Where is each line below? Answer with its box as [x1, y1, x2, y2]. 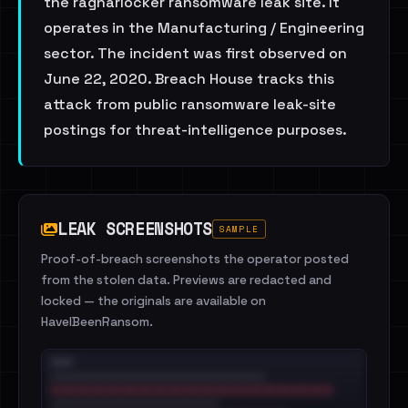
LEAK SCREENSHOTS [57, 216, 213, 241]
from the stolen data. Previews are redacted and [41, 272, 331, 288]
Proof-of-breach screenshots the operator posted [41, 251, 349, 267]
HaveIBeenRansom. [41, 314, 153, 330]
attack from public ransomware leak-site [44, 95, 336, 114]
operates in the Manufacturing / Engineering [44, 18, 364, 37]
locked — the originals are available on [41, 293, 266, 309]
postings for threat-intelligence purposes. [44, 120, 347, 139]
